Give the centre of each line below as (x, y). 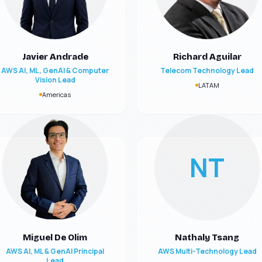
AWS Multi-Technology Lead (207, 251)
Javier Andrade (55, 57)
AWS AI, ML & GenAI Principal (55, 251)
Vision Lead (55, 80)
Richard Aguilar (207, 57)
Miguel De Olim (55, 237)
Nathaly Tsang (207, 237)
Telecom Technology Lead (207, 70)
